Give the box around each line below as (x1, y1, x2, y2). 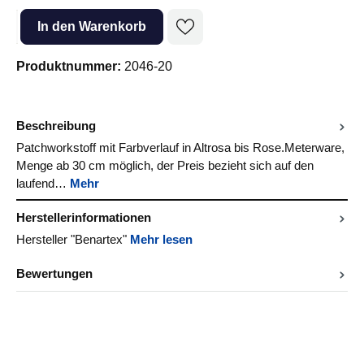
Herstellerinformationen (16, 210, 151, 224)
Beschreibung (16, 119, 96, 132)
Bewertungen (16, 266, 93, 280)
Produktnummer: (16, 58, 124, 73)
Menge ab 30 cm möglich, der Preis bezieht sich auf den (16, 158, 314, 172)
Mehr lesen (130, 232, 193, 246)
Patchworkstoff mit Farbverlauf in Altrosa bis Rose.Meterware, (16, 141, 344, 154)
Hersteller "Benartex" (16, 232, 130, 246)
